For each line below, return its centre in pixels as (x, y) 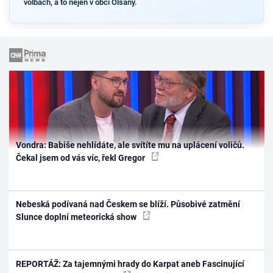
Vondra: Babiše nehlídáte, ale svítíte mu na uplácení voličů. (130, 145)
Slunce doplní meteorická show (77, 217)
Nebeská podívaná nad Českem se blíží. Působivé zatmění (128, 204)
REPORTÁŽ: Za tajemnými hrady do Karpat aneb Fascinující (130, 264)
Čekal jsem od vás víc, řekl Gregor (82, 158)
